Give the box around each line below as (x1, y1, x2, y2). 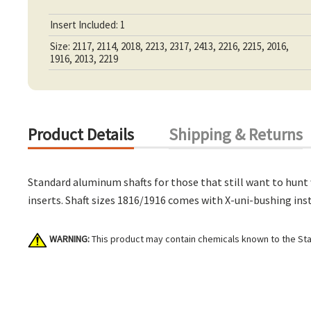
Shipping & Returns (169, 124, 303, 146)
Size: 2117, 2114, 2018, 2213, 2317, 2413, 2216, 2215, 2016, (50, 40, 289, 53)
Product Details (28, 124, 134, 146)
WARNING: (49, 233, 90, 246)
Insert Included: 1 (50, 18, 125, 32)
